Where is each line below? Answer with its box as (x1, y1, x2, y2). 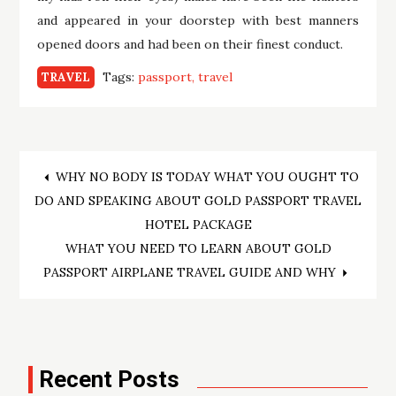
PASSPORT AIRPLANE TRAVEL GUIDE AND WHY (42, 263, 336, 280)
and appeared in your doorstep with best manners (37, 11, 359, 28)
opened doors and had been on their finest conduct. (37, 35, 344, 52)
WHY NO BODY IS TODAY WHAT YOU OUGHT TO (55, 168, 359, 185)
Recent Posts (39, 365, 180, 392)
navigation (33, 208, 206, 252)
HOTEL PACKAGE (144, 216, 252, 232)
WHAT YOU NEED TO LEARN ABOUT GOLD (65, 240, 331, 256)
